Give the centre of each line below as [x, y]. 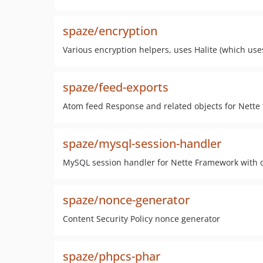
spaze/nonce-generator [126, 200]
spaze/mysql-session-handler [142, 144]
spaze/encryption [110, 31]
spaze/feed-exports [116, 87]
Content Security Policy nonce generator [141, 219]
